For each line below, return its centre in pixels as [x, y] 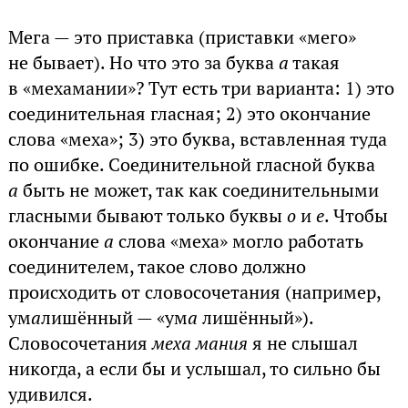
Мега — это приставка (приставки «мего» [182, 38]
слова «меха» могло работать [238, 242]
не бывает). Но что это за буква [143, 63]
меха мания [199, 344]
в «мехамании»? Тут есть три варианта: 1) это [201, 89]
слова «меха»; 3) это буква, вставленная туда [197, 140]
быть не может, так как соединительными [198, 191]
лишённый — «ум [114, 318]
